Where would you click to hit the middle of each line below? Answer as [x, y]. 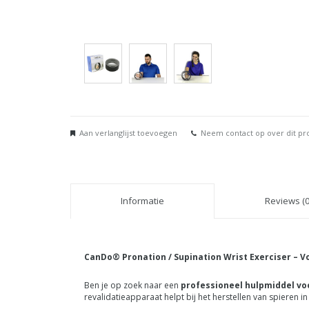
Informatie [142, 201]
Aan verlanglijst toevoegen [128, 133]
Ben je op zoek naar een [132, 286]
